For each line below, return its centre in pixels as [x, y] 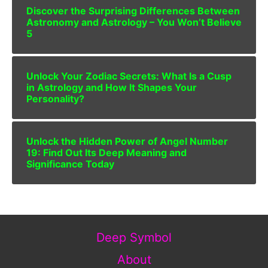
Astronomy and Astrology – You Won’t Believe [134, 22]
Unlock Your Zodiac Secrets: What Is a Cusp [129, 76]
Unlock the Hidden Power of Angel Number [127, 141]
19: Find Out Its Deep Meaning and [106, 153]
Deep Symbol [134, 237]
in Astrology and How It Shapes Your [112, 88]
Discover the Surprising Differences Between [133, 11]
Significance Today [70, 164]
